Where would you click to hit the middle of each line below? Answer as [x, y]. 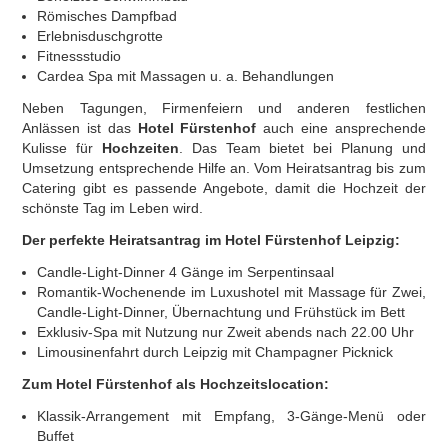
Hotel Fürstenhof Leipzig [310, 240]
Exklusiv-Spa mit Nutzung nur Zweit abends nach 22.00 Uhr [226, 332]
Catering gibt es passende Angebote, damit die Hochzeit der [224, 188]
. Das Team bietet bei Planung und [302, 148]
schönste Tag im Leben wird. [113, 208]
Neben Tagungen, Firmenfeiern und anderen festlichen [224, 108]
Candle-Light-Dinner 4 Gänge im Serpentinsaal [186, 272]
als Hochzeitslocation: [251, 384]
